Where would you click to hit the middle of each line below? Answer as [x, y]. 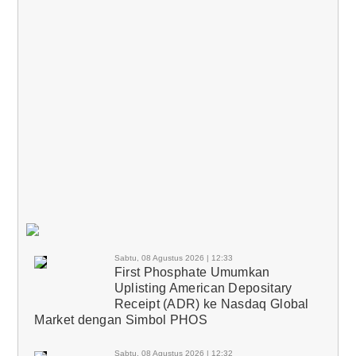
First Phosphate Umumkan [192, 272]
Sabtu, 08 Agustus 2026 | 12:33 [173, 257]
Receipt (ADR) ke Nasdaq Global [211, 304]
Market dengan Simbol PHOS [121, 319]
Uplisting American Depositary [203, 288]
